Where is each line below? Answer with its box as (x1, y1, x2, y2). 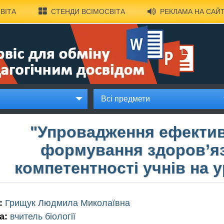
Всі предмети (101, 94, 150, 103)
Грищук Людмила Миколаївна (2, 197, 130, 208)
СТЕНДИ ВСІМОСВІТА (50, 7, 125, 15)
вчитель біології (7, 211, 75, 221)
